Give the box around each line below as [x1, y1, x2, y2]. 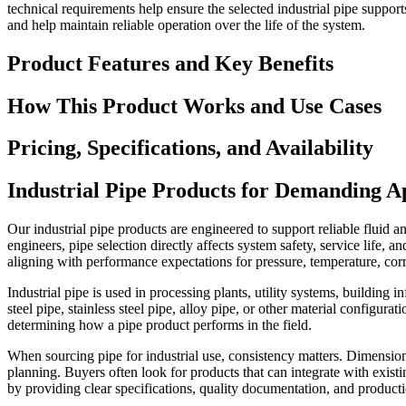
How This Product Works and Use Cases [7, 93, 382, 118]
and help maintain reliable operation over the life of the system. [7, 16, 365, 33]
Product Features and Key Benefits [7, 51, 333, 75]
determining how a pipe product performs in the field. [7, 317, 312, 333]
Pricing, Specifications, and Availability [7, 136, 373, 160]
